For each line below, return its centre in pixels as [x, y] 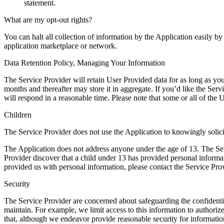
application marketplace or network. [60, 45]
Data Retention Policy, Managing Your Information [84, 62]
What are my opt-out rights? [48, 19]
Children [18, 114]
